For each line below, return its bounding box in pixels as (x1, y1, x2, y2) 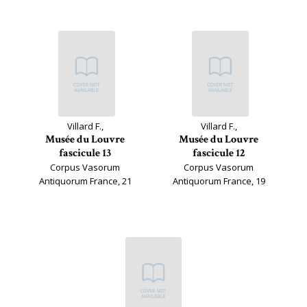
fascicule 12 (193, 146, 245, 160)
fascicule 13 (59, 146, 111, 160)
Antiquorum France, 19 (172, 175, 265, 187)
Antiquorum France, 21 (38, 175, 132, 187)
